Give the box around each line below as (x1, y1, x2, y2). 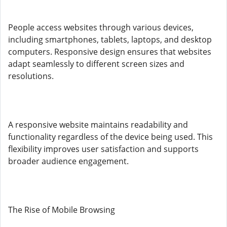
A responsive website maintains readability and (8, 119, 188, 130)
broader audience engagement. (8, 156, 129, 167)
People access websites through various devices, (8, 22, 194, 33)
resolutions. (8, 70, 54, 82)
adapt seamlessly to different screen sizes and (8, 58, 184, 69)
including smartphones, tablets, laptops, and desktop (8, 34, 212, 45)
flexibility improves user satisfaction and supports (8, 143, 199, 155)
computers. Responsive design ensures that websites (8, 46, 211, 57)
